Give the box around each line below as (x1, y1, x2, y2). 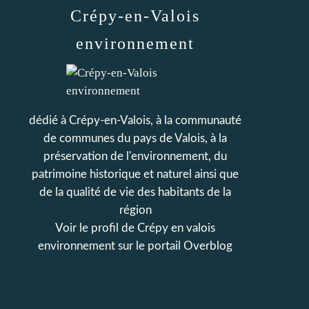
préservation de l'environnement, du (43, 150, 227, 162)
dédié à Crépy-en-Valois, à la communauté (29, 114, 241, 126)
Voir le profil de (55, 222, 137, 234)
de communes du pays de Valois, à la (43, 132, 227, 144)
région (119, 204, 152, 216)
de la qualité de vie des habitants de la (39, 186, 231, 198)
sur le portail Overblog (115, 240, 232, 252)
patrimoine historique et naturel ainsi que (32, 168, 239, 180)
